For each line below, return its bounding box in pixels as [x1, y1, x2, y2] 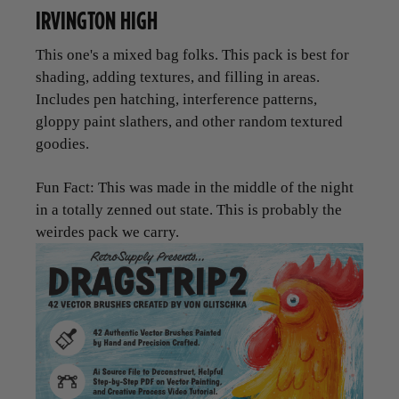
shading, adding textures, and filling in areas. [36, 68, 320, 85]
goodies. [36, 134, 89, 152]
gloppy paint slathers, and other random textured [36, 112, 343, 130]
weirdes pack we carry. [36, 223, 179, 240]
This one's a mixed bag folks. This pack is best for [36, 45, 349, 63]
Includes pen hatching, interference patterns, [36, 90, 317, 108]
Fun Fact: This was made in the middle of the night [36, 178, 354, 196]
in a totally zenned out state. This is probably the [36, 200, 342, 218]
